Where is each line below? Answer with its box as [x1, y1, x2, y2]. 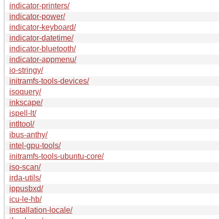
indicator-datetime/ [9, 33, 73, 42]
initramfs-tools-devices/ [9, 76, 89, 85]
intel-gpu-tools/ [9, 141, 61, 150]
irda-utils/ [9, 173, 41, 182]
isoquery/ [9, 87, 41, 96]
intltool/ [9, 119, 34, 128]
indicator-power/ [9, 12, 65, 21]
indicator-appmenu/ [9, 55, 76, 64]
